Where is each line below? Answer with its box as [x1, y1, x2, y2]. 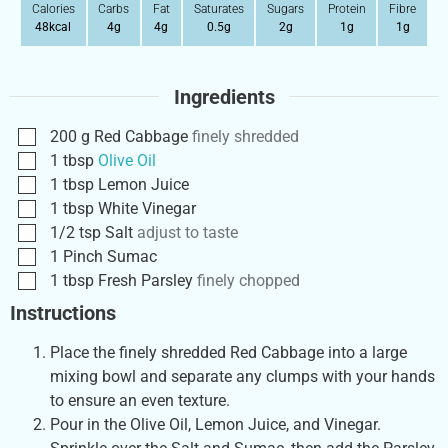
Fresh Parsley [98, 270, 193, 290]
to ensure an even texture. [50, 390, 230, 410]
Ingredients [173, 84, 275, 109]
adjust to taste [137, 222, 238, 242]
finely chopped [197, 270, 300, 290]
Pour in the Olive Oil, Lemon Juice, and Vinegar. [50, 414, 381, 434]
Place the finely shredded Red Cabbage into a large [50, 342, 407, 362]
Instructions [10, 300, 116, 325]
